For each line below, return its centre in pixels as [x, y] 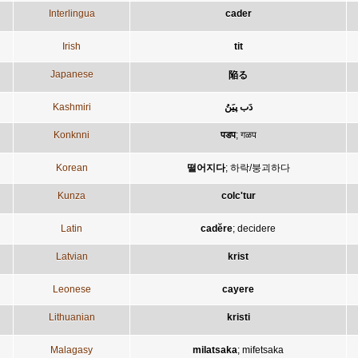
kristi [238, 317]
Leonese [72, 289]
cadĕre [217, 228]
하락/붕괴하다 [260, 167]
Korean [72, 167]
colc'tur [238, 195]
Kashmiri [72, 107]
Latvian [72, 256]
